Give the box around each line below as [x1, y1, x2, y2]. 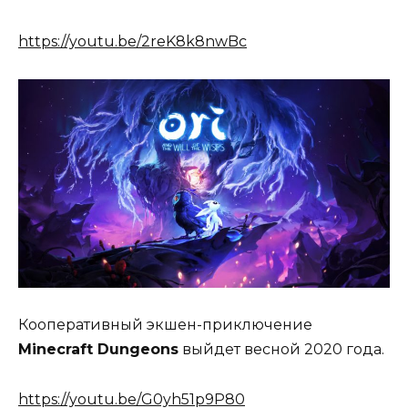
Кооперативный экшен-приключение [18, 316, 312, 334]
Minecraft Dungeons [18, 341, 178, 359]
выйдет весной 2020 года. [178, 341, 384, 359]
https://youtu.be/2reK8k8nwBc [18, 33, 247, 51]
